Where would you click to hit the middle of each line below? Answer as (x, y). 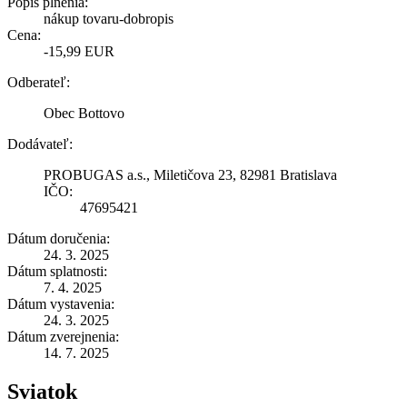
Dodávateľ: (40, 144)
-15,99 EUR (79, 51)
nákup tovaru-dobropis (109, 18)
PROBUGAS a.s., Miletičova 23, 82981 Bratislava (190, 174)
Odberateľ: (39, 82)
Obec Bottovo (84, 113)
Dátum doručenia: (59, 238)
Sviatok (42, 391)
